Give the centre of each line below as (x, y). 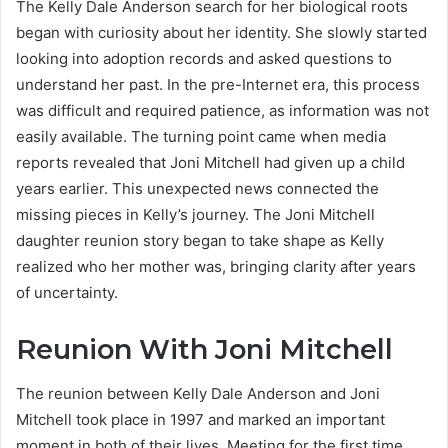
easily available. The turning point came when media (201, 136)
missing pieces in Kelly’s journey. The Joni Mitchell (195, 214)
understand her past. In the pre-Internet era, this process (218, 84)
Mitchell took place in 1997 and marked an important (200, 420)
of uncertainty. (67, 292)
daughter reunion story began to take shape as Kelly (200, 240)
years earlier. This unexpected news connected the (197, 188)
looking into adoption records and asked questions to (204, 58)
